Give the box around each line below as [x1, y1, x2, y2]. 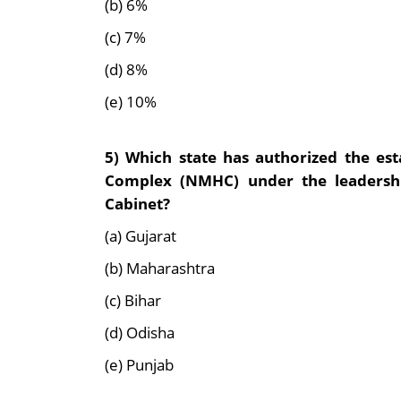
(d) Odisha [105, 321, 175, 344]
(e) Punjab [105, 354, 174, 376]
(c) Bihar [105, 289, 161, 311]
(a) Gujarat [105, 225, 176, 247]
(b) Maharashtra [105, 257, 215, 279]
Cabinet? [105, 192, 170, 215]
